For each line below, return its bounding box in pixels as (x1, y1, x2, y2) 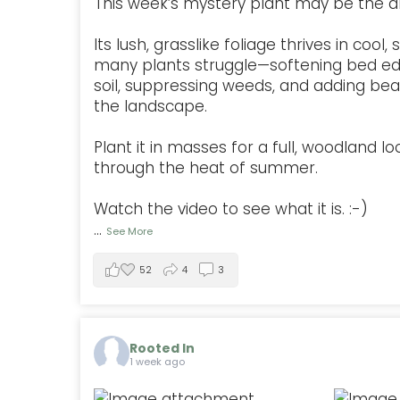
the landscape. (94, 95, 212, 117)
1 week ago (129, 354, 185, 370)
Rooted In (129, 339, 195, 358)
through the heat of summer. (94, 156, 318, 179)
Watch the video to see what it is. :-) (94, 197, 368, 220)
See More (106, 223, 153, 238)
